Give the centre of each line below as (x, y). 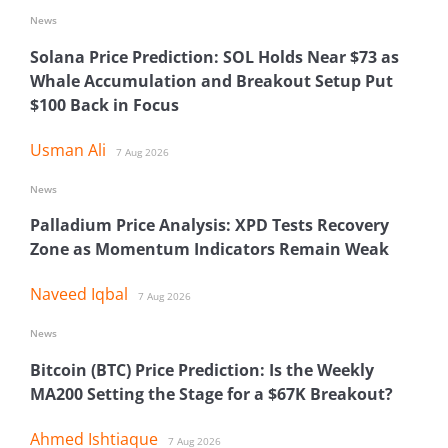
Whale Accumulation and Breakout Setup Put (211, 80)
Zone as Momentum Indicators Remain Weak (209, 249)
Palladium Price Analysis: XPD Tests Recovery (209, 225)
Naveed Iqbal (79, 294)
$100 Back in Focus (104, 104)
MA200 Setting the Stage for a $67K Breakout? (211, 393)
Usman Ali (68, 149)
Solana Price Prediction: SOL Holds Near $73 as (214, 56)
